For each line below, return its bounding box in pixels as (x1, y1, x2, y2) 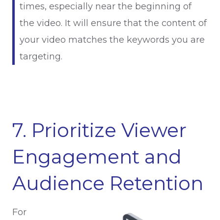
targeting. (20, 51, 62, 62)
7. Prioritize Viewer (12, 118, 187, 142)
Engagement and (12, 145, 182, 168)
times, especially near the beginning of (20, 1, 192, 12)
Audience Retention (12, 171, 203, 195)
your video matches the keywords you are (20, 34, 205, 45)
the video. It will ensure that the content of (20, 18, 207, 28)
